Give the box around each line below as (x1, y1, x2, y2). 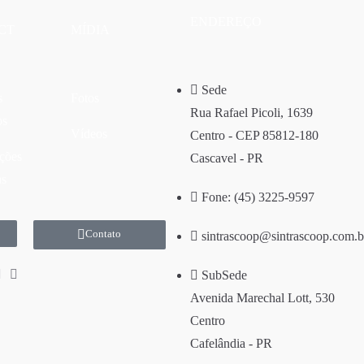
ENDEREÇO (190, 15, 262, 28)
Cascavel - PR (190, 151, 263, 165)
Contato (85, 227, 122, 240)
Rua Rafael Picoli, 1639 (190, 106, 313, 119)
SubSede (201, 268, 247, 282)
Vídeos (70, 127, 107, 141)
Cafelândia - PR (190, 336, 272, 350)
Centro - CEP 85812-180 (190, 128, 318, 142)
